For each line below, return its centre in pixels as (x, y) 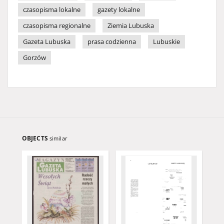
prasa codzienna (112, 42)
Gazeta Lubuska (47, 42)
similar (58, 138)
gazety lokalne (119, 10)
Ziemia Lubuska (131, 26)
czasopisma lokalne (52, 10)
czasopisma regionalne (57, 26)
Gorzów (34, 58)
